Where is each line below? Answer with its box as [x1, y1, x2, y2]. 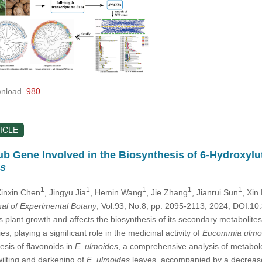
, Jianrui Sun [191, 187, 238, 197]
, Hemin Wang [89, 187, 142, 197]
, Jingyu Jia [44, 187, 86, 197]
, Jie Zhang [146, 187, 188, 197]
